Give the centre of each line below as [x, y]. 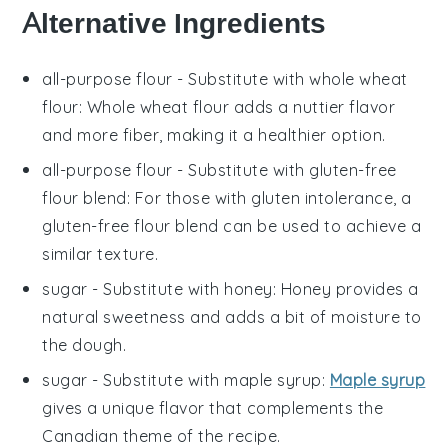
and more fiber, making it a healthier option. [214, 134]
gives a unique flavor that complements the [213, 407]
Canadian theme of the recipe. [161, 435]
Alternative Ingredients [174, 23]
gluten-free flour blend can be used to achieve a [232, 225]
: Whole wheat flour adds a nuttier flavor [237, 106]
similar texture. [100, 253]
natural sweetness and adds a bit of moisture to [232, 316]
